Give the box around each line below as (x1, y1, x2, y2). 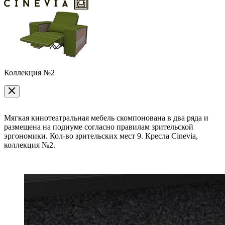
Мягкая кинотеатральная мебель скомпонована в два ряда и (4, 114, 208, 123)
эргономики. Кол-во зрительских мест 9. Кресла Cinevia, (4, 132, 198, 141)
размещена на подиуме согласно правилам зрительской (4, 123, 193, 132)
